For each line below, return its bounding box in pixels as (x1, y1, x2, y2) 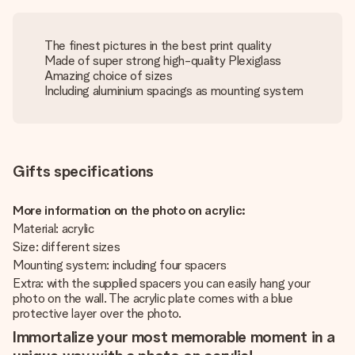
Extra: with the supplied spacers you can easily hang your (13, 276, 311, 291)
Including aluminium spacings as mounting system (44, 83, 303, 98)
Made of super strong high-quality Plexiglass (44, 53, 281, 68)
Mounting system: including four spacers (13, 258, 227, 273)
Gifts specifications (13, 162, 154, 181)
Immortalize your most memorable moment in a (13, 327, 335, 346)
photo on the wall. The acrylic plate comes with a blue (13, 291, 293, 306)
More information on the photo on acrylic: (13, 203, 246, 218)
